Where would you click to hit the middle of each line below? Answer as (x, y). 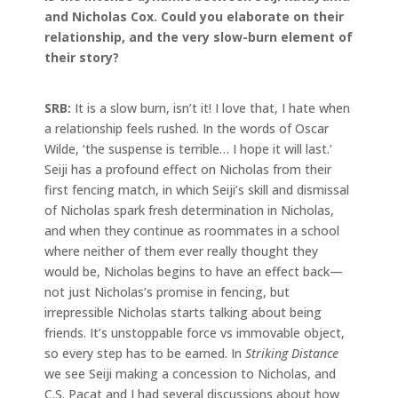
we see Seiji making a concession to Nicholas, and (190, 373)
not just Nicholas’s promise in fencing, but (167, 291)
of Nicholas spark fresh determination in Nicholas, (189, 210)
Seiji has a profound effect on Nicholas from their (188, 169)
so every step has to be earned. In (145, 353)
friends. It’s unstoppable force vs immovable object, (195, 332)
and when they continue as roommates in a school (192, 230)
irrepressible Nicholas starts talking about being (183, 312)
